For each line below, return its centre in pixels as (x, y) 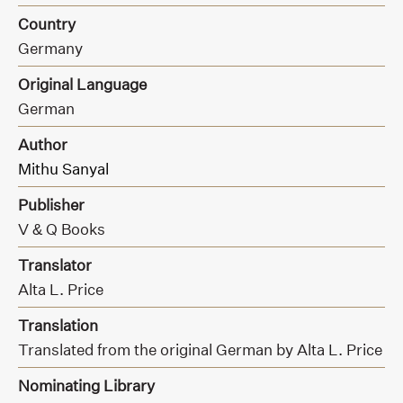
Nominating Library (86, 386)
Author (43, 145)
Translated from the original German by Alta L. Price (200, 350)
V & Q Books (62, 229)
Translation (58, 326)
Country (47, 24)
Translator (55, 265)
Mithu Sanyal (63, 169)
